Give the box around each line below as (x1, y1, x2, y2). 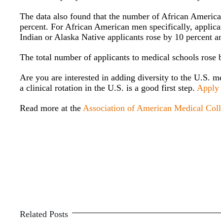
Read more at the (20, 103, 83, 113)
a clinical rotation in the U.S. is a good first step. (20, 83, 197, 93)
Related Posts (20, 209, 69, 220)
